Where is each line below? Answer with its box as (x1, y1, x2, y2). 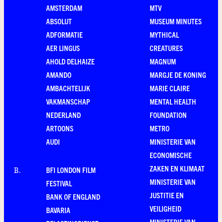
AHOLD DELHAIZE (46, 56, 95, 66)
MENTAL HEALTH (150, 97, 196, 106)
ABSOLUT (46, 16, 72, 26)
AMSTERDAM (46, 3, 82, 12)
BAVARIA (46, 205, 70, 215)
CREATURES (150, 43, 183, 53)
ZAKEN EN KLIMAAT (150, 164, 205, 173)
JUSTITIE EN (150, 190, 184, 200)
